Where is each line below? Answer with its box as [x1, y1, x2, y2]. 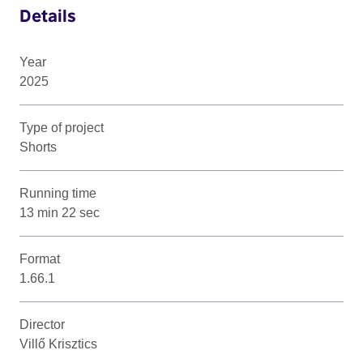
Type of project [19, 120, 104, 135]
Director [19, 317, 65, 331]
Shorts [19, 139, 57, 154]
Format [19, 251, 60, 266]
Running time [19, 186, 96, 200]
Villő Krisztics [19, 336, 97, 351]
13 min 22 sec [19, 205, 100, 220]
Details [19, 4, 76, 26]
